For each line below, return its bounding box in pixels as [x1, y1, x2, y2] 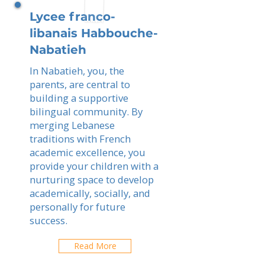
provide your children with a [30, 159, 159, 173]
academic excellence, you [30, 146, 146, 159]
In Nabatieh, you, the [30, 64, 124, 77]
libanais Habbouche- [30, 26, 158, 40]
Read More [73, 240, 117, 251]
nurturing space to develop [30, 173, 154, 186]
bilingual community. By [30, 105, 143, 118]
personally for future [30, 200, 125, 214]
